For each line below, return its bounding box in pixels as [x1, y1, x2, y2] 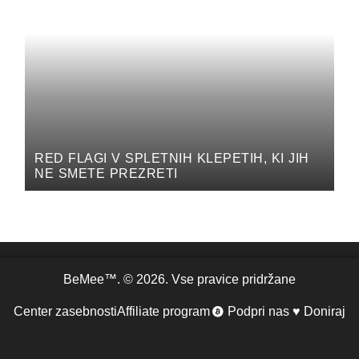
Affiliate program [116, 304, 210, 318]
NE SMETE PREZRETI [34, 166, 178, 180]
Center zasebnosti [13, 304, 117, 318]
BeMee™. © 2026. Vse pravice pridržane [63, 272, 296, 286]
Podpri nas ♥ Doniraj [228, 304, 346, 318]
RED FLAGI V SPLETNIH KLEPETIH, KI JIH [34, 151, 309, 165]
